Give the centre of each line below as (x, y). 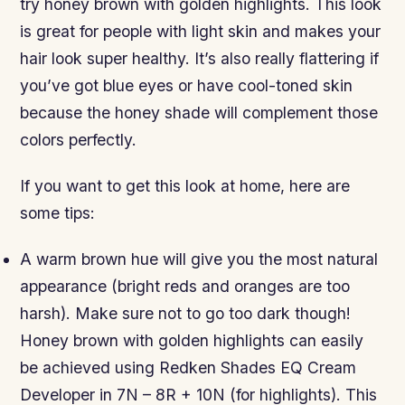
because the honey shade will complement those (199, 113)
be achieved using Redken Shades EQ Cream (188, 368)
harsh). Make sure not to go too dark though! (186, 314)
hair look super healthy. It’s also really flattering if (200, 58)
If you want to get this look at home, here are (185, 186)
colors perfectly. (79, 140)
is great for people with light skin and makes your (201, 31)
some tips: (58, 213)
